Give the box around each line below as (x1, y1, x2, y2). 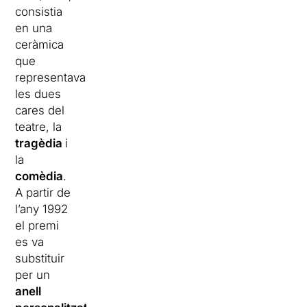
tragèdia (15, 136, 66, 151)
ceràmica (15, 38, 64, 52)
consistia (15, 5, 63, 19)
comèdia (15, 169, 64, 184)
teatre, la (15, 120, 62, 134)
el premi (15, 219, 60, 233)
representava (15, 71, 86, 85)
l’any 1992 (15, 202, 69, 217)
